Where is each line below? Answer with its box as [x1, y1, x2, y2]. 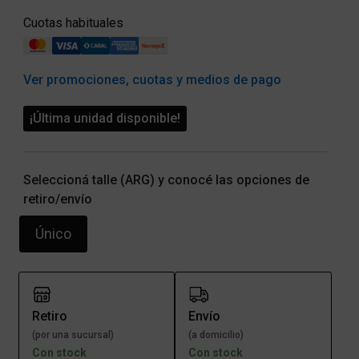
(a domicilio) [188, 329, 244, 341]
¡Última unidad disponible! [29, 110, 180, 126]
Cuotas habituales [22, 15, 123, 31]
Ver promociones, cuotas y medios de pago [22, 71, 281, 87]
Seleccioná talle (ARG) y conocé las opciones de [22, 171, 309, 188]
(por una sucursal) [31, 329, 114, 341]
